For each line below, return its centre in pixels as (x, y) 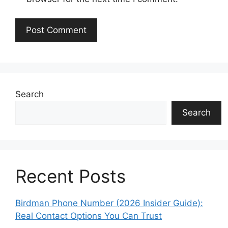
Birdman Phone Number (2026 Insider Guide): (109, 203)
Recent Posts (70, 176)
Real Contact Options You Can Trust (89, 216)
